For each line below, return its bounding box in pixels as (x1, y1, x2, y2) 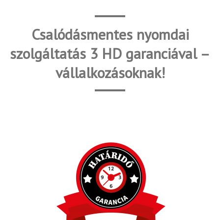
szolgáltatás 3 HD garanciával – (10, 43, 210, 63)
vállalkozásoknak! (55, 62, 165, 82)
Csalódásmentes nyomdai (31, 24, 189, 44)
